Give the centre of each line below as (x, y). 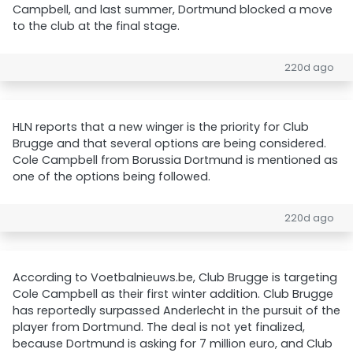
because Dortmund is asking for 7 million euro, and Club (173, 344)
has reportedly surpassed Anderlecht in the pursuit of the (176, 310)
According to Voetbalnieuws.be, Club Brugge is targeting (175, 277)
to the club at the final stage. (96, 26)
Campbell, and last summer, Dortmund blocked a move (173, 9)
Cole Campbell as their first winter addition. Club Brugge (173, 294)
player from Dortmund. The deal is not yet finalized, (159, 327)
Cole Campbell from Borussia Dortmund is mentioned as (175, 160)
